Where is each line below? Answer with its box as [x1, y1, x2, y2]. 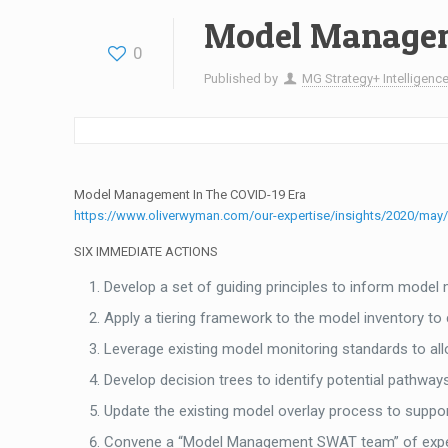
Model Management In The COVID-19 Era [74, 187, 307, 202]
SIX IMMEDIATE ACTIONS [74, 244, 219, 259]
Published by [204, 71, 282, 86]
